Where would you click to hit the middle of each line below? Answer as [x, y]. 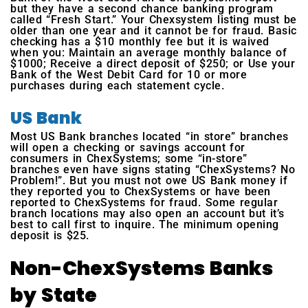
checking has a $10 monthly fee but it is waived [140, 42]
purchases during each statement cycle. [118, 86]
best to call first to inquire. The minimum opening [145, 225]
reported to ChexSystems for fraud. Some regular [144, 203]
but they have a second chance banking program [142, 9]
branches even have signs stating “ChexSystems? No [153, 170]
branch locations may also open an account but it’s [147, 214]
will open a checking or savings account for [128, 148]
